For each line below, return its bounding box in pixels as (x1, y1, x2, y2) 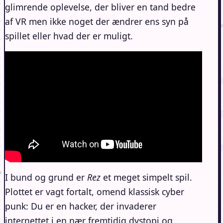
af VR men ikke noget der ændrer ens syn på (5, 15, 189, 27)
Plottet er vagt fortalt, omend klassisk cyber (5, 185, 184, 198)
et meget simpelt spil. (103, 171, 192, 183)
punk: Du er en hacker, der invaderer (5, 200, 156, 212)
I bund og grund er (5, 171, 87, 183)
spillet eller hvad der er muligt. (5, 29, 133, 42)
